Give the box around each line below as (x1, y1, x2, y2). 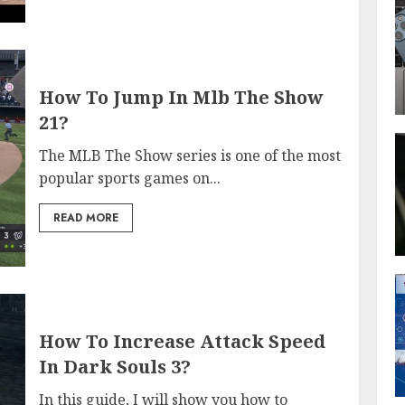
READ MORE (53, 209, 119, 226)
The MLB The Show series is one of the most (39, 145, 342, 165)
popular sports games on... (39, 167, 221, 188)
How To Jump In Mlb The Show (39, 84, 325, 109)
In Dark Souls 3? (39, 353, 192, 379)
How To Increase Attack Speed (39, 328, 326, 353)
